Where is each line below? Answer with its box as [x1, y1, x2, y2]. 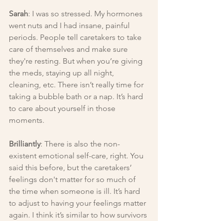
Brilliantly [9, 139, 40, 148]
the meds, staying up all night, [9, 68, 116, 77]
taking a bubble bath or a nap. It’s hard [9, 91, 145, 101]
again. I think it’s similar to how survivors [9, 210, 149, 220]
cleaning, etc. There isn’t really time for [9, 79, 146, 89]
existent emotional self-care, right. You [9, 150, 146, 160]
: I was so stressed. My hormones [28, 8, 145, 18]
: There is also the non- [40, 139, 120, 148]
